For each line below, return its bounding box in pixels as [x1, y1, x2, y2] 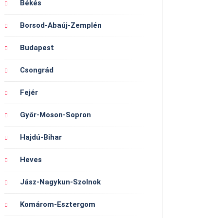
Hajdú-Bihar [20, 133, 62, 142]
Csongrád [20, 66, 54, 75]
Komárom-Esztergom [20, 200, 95, 209]
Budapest [20, 43, 54, 53]
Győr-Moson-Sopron [20, 110, 91, 120]
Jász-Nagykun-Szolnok [20, 178, 101, 187]
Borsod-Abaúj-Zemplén [20, 21, 102, 30]
